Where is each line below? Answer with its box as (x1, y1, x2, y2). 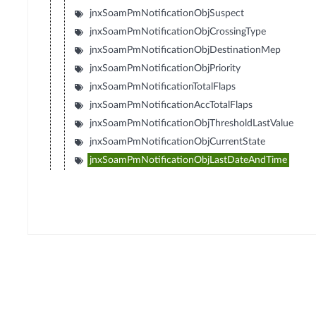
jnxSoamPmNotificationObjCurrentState (90, 137, 266, 147)
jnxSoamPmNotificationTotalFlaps (90, 82, 236, 92)
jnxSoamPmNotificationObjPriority (90, 63, 241, 74)
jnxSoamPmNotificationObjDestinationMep (90, 45, 281, 56)
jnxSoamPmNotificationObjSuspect (90, 8, 245, 19)
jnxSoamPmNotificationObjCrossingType (90, 27, 267, 37)
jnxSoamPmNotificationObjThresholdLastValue (90, 119, 294, 129)
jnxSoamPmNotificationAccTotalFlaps (90, 100, 253, 111)
